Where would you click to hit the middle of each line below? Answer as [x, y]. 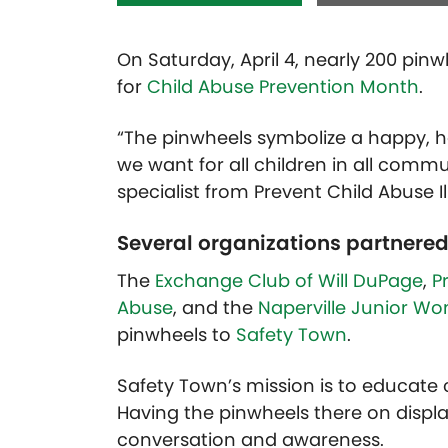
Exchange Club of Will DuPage [289, 281]
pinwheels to [176, 335]
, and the [215, 308]
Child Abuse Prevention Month [283, 87]
